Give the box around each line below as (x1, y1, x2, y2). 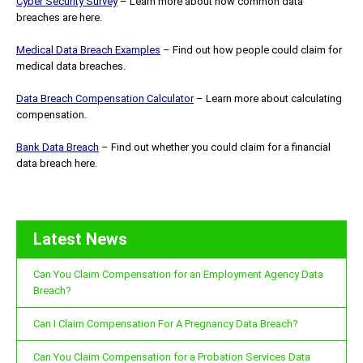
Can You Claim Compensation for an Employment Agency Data (33, 267, 323, 280)
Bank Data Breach (16, 140, 99, 153)
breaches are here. (16, 11, 102, 23)
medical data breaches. (16, 59, 126, 72)
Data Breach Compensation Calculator (16, 92, 194, 105)
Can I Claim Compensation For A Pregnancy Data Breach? (33, 317, 298, 330)
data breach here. (16, 156, 97, 169)
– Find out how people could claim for (160, 43, 342, 56)
